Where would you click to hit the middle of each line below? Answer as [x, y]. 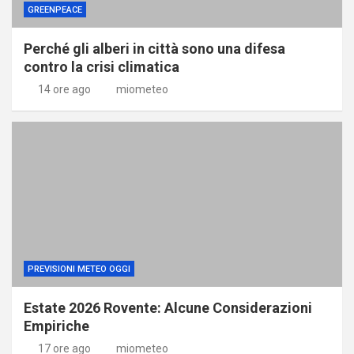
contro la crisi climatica [102, 66]
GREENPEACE [55, 9]
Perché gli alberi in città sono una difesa [154, 48]
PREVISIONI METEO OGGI [79, 269]
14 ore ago [64, 89]
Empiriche [56, 326]
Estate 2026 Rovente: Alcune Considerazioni [168, 307]
